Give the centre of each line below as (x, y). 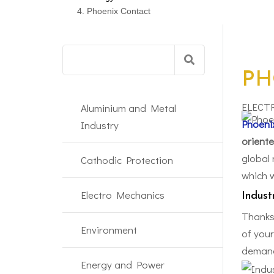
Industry (100, 125)
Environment (109, 229)
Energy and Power (123, 264)
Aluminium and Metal (128, 108)
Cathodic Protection (127, 160)
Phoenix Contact (119, 11)
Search (78, 52)
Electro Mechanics (123, 194)
